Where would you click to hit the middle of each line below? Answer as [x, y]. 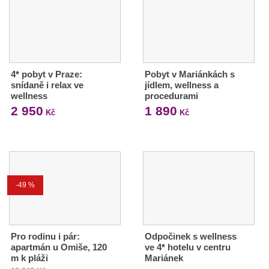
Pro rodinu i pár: [45, 236]
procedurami [171, 95]
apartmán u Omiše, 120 [59, 247]
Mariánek [164, 258]
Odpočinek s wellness [190, 236]
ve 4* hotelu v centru [187, 247]
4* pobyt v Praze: [47, 74]
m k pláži [29, 258]
